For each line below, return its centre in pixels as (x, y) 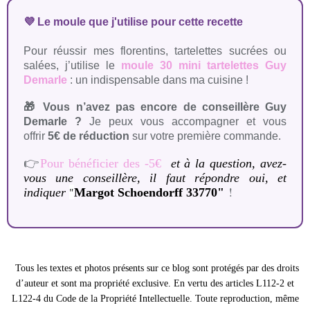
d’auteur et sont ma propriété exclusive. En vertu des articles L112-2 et (155, 284)
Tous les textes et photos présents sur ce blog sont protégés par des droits (157, 268)
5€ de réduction (88, 136)
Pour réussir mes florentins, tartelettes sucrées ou (155, 51)
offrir (34, 136)
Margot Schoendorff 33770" (149, 193)
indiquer (46, 193)
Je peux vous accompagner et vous (188, 122)
